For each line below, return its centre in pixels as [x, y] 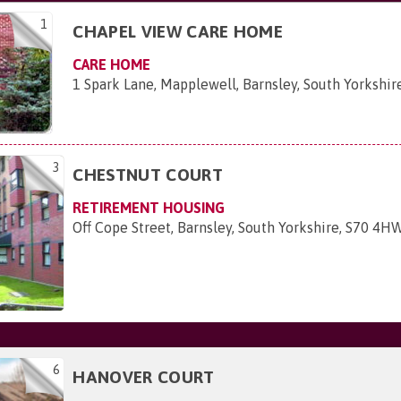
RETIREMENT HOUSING [149, 207]
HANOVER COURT [144, 376]
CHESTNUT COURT [148, 174]
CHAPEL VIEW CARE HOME [178, 31]
